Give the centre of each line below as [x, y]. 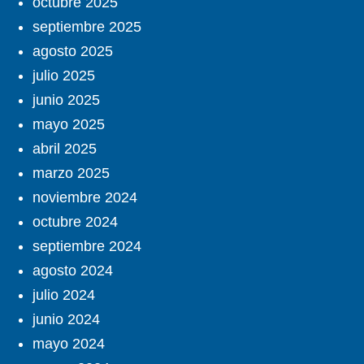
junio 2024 [66, 320]
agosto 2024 [73, 271]
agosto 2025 [73, 52]
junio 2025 [66, 100]
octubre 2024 [75, 222]
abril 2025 [65, 149]
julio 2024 [64, 295]
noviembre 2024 [85, 198]
